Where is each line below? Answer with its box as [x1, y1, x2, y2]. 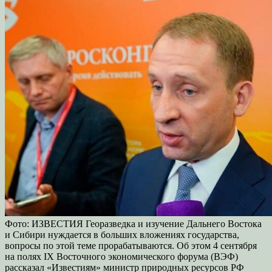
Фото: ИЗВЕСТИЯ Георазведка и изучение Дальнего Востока [5, 219, 262, 229]
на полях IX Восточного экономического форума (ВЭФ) [5, 251, 238, 262]
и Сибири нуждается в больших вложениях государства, [5, 229, 239, 240]
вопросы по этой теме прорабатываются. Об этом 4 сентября [5, 240, 257, 251]
